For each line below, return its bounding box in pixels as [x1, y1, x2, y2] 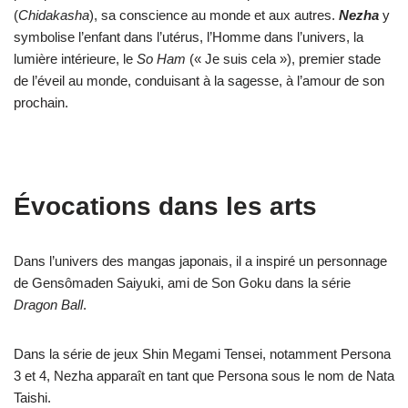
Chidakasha [18, 7, 89, 23]
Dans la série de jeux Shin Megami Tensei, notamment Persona [14, 346, 391, 362]
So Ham [137, 51, 186, 66]
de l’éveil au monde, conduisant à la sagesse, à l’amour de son [14, 73, 384, 88]
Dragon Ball [14, 297, 83, 312]
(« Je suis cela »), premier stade [186, 51, 381, 66]
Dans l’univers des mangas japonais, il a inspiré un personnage [14, 253, 387, 269]
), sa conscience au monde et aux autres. [89, 7, 339, 23]
